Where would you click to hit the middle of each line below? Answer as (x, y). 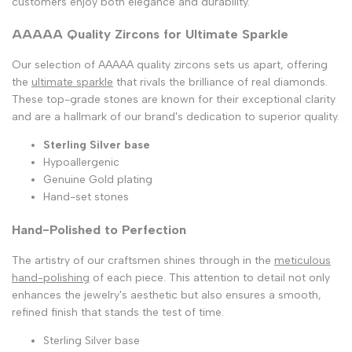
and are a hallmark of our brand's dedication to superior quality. (176, 117)
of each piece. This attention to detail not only (210, 278)
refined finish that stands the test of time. (118, 313)
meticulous (302, 261)
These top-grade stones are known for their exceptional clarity (174, 100)
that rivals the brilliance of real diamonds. (220, 82)
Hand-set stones (86, 197)
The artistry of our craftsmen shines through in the (143, 261)
